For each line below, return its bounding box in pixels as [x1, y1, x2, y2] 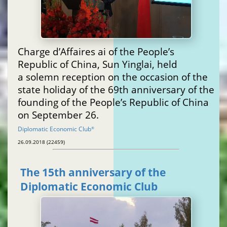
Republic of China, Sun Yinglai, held [18, 57, 177, 70]
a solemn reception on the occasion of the [18, 70, 208, 83]
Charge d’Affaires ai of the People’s [18, 45, 174, 58]
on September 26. [18, 108, 99, 121]
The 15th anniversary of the [20, 165, 166, 180]
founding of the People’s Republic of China [18, 95, 209, 108]
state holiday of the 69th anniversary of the [18, 83, 214, 96]
